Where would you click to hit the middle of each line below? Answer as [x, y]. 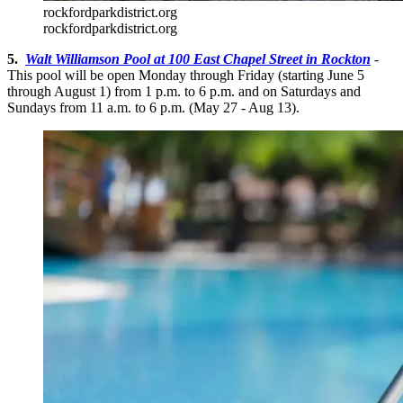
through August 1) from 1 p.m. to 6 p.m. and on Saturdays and [184, 92]
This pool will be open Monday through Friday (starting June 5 [186, 76]
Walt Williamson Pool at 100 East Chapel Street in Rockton [198, 59]
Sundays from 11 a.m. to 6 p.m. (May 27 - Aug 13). [153, 108]
